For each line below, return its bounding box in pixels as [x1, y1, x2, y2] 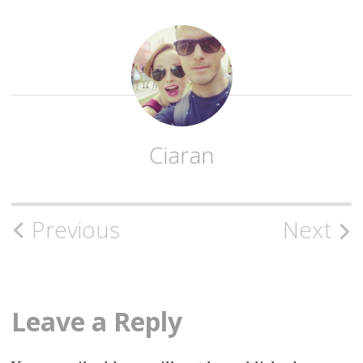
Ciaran [149, 139, 214, 170]
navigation [10, 250, 148, 290]
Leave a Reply [11, 303, 182, 339]
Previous [31, 213, 120, 245]
